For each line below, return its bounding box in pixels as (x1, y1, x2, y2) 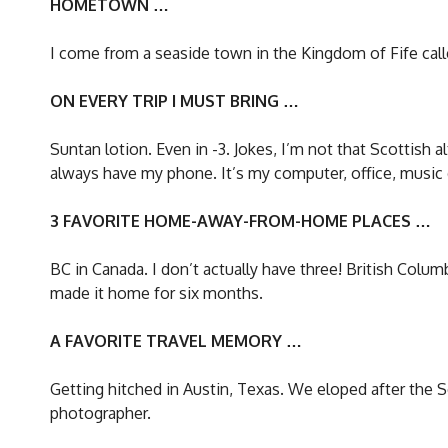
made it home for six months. (50, 282, 263, 303)
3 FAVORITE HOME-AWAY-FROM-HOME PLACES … (50, 210, 431, 231)
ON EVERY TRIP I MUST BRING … (50, 90, 299, 111)
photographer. (50, 402, 151, 423)
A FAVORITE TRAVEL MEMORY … (50, 330, 302, 351)
